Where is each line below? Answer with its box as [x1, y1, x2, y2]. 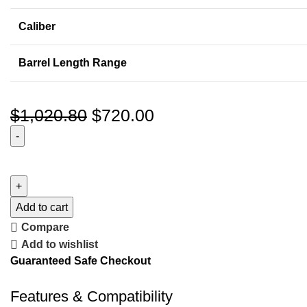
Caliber [19, 21, 56, 33]
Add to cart [16, 201, 68, 214]
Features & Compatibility [10, 288, 173, 306]
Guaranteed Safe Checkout [10, 255, 151, 267]
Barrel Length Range [19, 57, 127, 69]
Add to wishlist [21, 238, 99, 251]
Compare [21, 221, 70, 234]
